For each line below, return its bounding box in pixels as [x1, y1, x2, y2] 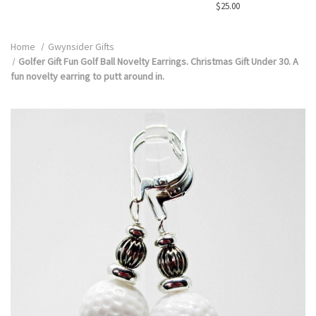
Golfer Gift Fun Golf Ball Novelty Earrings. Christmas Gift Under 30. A [18, 55, 299, 68]
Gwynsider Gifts [47, 40, 114, 53]
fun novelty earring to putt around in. [11, 70, 164, 83]
